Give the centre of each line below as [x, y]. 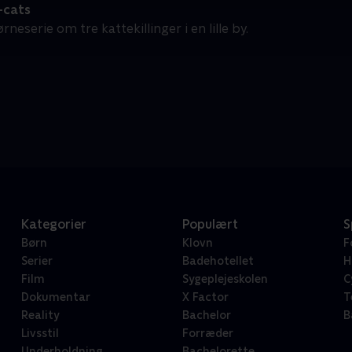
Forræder [207, 334]
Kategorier [53, 225]
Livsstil [40, 334]
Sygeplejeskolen [225, 279]
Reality [40, 315]
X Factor [205, 297]
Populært [210, 225]
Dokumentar [55, 297]
